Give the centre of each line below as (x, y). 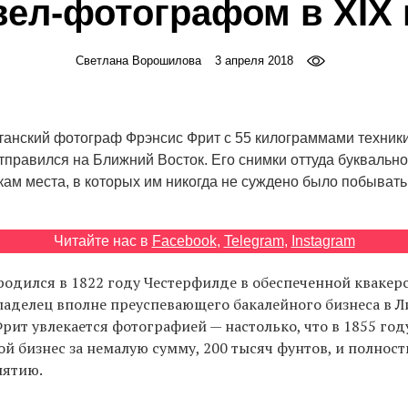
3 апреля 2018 (255, 61)
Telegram (254, 241)
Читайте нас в (102, 241)
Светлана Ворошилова (139, 61)
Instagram (323, 241)
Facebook (184, 241)
